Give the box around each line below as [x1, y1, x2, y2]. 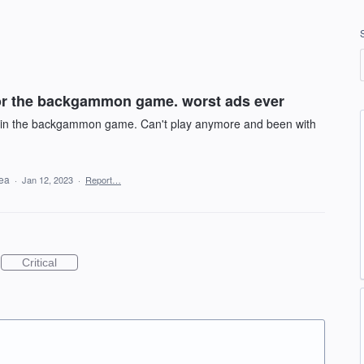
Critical [22, 256, 57, 269]
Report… [85, 173, 121, 186]
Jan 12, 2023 [22, 173, 73, 186]
